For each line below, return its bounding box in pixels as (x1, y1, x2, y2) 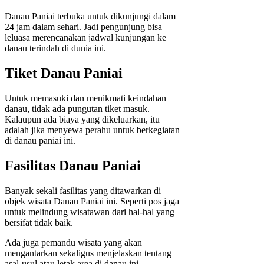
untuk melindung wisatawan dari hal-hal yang (5, 206, 174, 217)
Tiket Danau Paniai (5, 65, 123, 81)
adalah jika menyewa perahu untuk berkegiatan (5, 124, 180, 135)
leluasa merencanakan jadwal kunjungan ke (5, 32, 166, 43)
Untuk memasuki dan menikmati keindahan (5, 93, 166, 103)
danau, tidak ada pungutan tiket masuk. (5, 103, 150, 114)
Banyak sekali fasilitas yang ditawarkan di (5, 185, 161, 196)
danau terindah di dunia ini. (5, 43, 106, 54)
